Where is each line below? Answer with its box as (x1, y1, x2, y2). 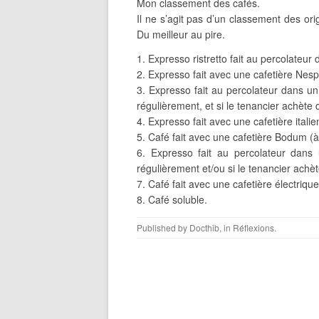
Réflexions (233, 221, 274, 234)
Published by (137, 221, 189, 234)
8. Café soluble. (137, 192, 207, 206)
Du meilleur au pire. (137, 27, 225, 41)
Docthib (189, 221, 219, 234)
